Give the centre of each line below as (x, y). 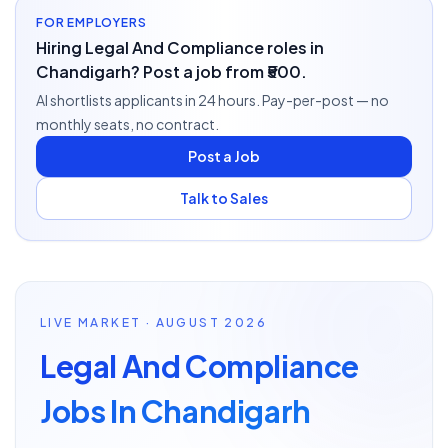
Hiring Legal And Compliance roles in (180, 47)
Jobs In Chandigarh (175, 411)
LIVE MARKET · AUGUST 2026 (154, 322)
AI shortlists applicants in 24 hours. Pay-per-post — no (212, 100)
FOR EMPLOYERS (91, 22)
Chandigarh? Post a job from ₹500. (171, 71)
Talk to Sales (224, 198)
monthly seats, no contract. (127, 124)
